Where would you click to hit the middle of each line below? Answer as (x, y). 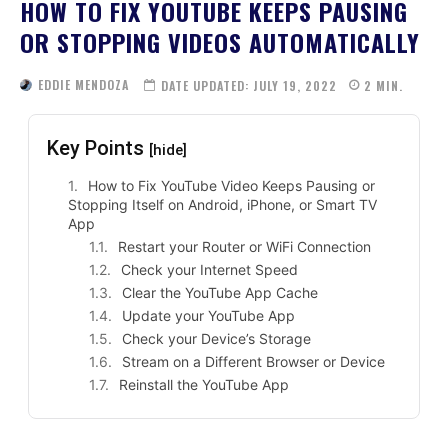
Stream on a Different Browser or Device (254, 362)
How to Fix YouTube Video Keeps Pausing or (232, 186)
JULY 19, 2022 (295, 85)
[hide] (168, 150)
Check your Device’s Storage (217, 339)
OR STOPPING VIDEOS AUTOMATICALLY (220, 42)
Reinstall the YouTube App (204, 385)
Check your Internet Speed (210, 270)
